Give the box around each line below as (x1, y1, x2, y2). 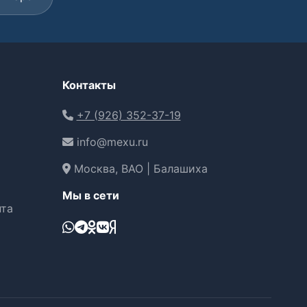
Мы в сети (62, 188, 119, 202)
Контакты (62, 78, 116, 92)
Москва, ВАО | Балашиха (70, 162, 208, 175)
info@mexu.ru (73, 135, 148, 149)
